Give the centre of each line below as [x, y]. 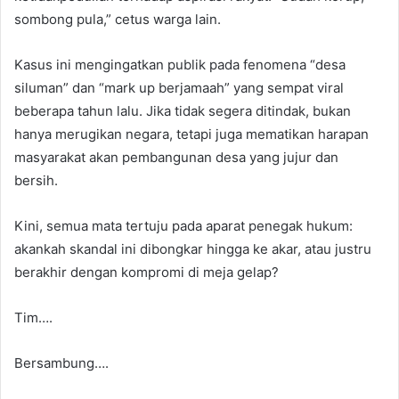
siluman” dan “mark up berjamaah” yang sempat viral [179, 87]
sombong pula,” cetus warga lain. [118, 19]
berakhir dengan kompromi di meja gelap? [147, 272]
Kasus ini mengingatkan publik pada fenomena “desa [180, 64]
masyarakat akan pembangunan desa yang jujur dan [176, 157]
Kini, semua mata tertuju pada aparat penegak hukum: [183, 225]
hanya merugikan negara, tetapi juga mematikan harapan [191, 134]
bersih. [36, 180]
